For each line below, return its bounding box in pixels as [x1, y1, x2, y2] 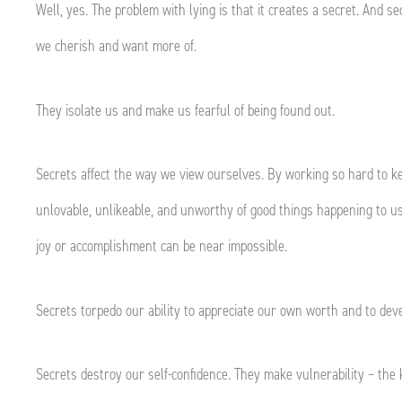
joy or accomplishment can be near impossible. [36, 235, 287, 257]
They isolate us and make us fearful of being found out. [36, 99, 338, 121]
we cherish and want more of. [36, 35, 200, 57]
